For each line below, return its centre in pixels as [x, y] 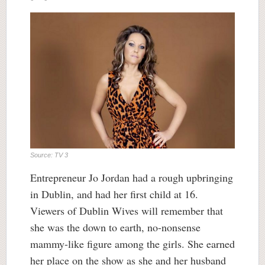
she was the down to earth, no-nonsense [115, 227]
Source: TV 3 [49, 155]
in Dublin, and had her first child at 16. [114, 194]
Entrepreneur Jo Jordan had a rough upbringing [132, 178]
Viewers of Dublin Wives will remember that [127, 211]
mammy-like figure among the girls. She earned [132, 244]
